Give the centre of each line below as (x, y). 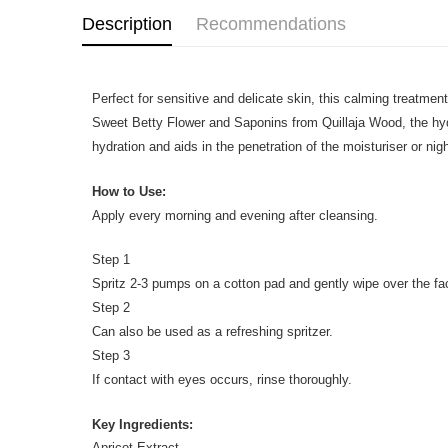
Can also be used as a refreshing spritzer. (212, 331)
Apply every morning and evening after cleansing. (235, 215)
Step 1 (111, 259)
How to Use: (129, 191)
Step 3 (111, 355)
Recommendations (271, 23)
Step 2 (111, 307)
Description (127, 23)
